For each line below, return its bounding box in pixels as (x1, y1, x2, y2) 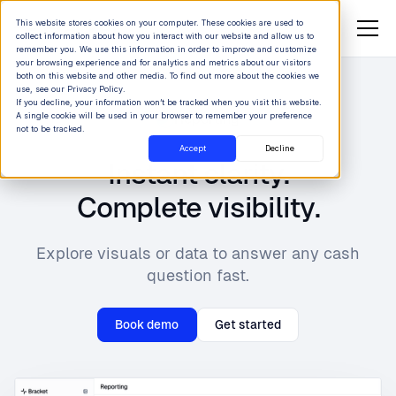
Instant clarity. (107, 157, 289, 190)
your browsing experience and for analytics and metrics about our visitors (16, 57, 311, 67)
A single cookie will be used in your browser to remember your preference (16, 110, 312, 120)
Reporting (174, 110, 240, 127)
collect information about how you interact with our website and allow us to (16, 31, 314, 41)
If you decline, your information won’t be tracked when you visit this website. (16, 97, 322, 107)
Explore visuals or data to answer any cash (36, 244, 360, 263)
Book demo (115, 317, 179, 332)
